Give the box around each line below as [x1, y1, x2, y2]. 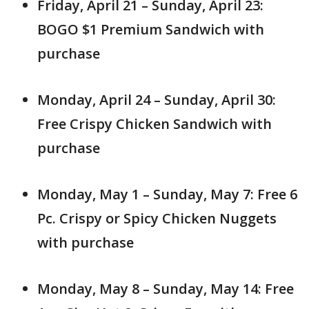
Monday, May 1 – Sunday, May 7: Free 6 [37, 184, 297, 203]
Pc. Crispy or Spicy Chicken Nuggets [37, 208, 277, 228]
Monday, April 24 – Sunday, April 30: [37, 90, 276, 109]
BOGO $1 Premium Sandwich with [37, 19, 264, 39]
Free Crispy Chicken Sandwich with [37, 114, 272, 133]
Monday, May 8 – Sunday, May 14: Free [37, 279, 294, 298]
